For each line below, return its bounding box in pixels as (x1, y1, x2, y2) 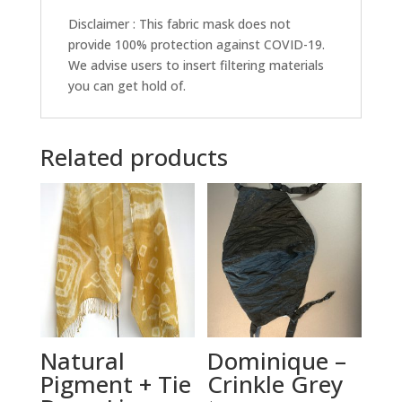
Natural (39, 344, 125, 377)
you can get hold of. (67, 76, 186, 94)
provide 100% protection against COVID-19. (67, 35, 325, 53)
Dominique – (207, 344, 347, 377)
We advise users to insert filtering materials (67, 56, 324, 74)
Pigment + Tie (39, 367, 191, 400)
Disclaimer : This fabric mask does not (67, 14, 291, 32)
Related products (39, 140, 228, 173)
